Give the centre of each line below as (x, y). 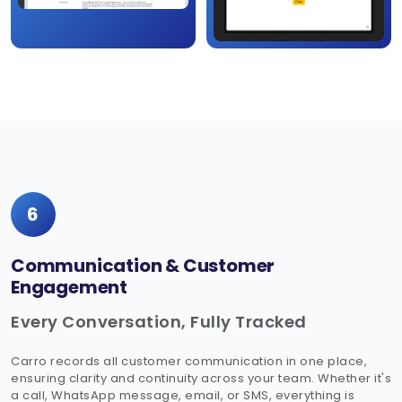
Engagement (70, 288)
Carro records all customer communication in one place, (189, 362)
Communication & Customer (143, 266)
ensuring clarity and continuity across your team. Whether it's (201, 379)
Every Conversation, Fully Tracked (159, 322)
